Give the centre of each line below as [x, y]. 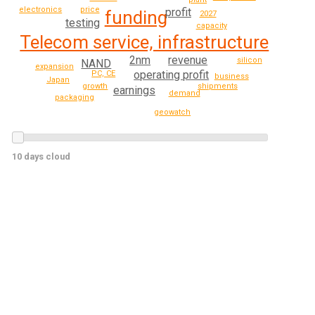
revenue [188, 60]
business [231, 76]
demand [184, 93]
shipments [217, 86]
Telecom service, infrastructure [144, 43]
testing [82, 23]
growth [95, 86]
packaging [75, 97]
